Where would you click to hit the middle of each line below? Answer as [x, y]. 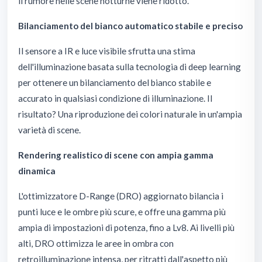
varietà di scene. [49, 130]
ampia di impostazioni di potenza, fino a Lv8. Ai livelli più [126, 227]
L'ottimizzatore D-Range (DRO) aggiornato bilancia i [121, 196]
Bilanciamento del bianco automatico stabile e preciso [130, 25]
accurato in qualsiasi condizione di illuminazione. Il [115, 98]
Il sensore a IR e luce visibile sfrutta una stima [107, 51]
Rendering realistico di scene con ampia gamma [116, 155]
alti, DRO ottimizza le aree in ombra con [96, 243]
